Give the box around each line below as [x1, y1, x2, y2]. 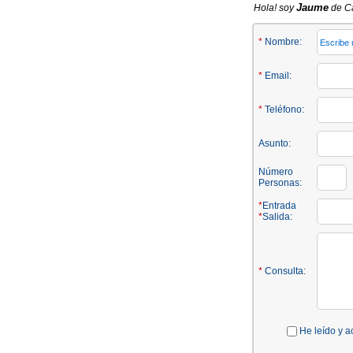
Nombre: [262, 36, 302, 47]
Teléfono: [262, 104, 304, 115]
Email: [262, 70, 292, 81]
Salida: [262, 211, 292, 222]
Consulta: [262, 266, 306, 277]
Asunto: [258, 138, 291, 149]
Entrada [262, 200, 296, 211]
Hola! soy [254, 2, 296, 13]
